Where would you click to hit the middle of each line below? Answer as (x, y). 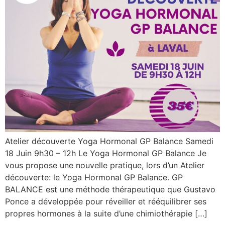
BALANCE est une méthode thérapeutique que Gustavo (110, 189)
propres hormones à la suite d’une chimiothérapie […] (106, 213)
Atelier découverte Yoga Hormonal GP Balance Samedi (109, 141)
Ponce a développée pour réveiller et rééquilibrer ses (106, 201)
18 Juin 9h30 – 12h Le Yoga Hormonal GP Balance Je (106, 153)
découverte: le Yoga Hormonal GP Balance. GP (94, 177)
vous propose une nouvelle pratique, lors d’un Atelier (105, 165)
